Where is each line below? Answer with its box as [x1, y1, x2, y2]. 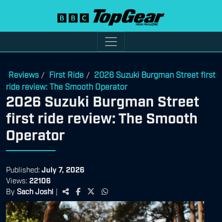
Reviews [8, 69, 39, 79]
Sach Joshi [17, 186, 54, 195]
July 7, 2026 [42, 164, 84, 173]
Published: [6, 164, 42, 173]
